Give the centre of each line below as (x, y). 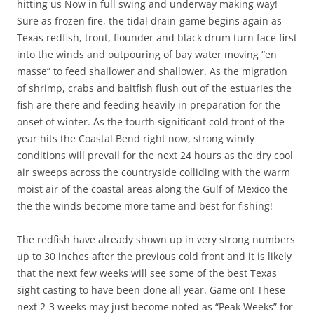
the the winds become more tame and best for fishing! (145, 206)
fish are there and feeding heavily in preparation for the (149, 105)
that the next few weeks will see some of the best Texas (147, 273)
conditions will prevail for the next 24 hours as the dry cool (155, 155)
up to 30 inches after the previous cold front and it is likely (154, 256)
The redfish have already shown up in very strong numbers (156, 239)
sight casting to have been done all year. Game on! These (151, 290)
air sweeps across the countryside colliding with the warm (153, 172)
